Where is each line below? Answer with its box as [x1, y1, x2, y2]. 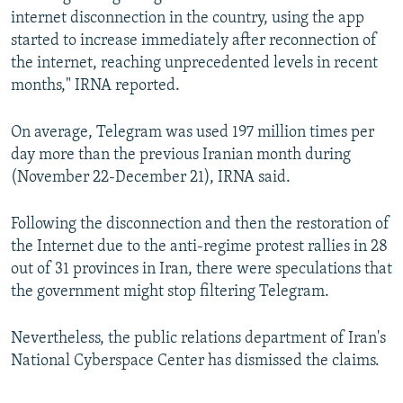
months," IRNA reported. [11, 77, 180, 95]
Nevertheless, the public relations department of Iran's [11, 330, 386, 348]
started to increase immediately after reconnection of [11, 32, 377, 50]
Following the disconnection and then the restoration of [11, 216, 390, 234]
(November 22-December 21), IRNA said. [11, 169, 291, 187]
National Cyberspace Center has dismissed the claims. [11, 353, 380, 371]
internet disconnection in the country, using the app [11, 10, 364, 28]
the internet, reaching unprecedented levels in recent [11, 55, 378, 73]
